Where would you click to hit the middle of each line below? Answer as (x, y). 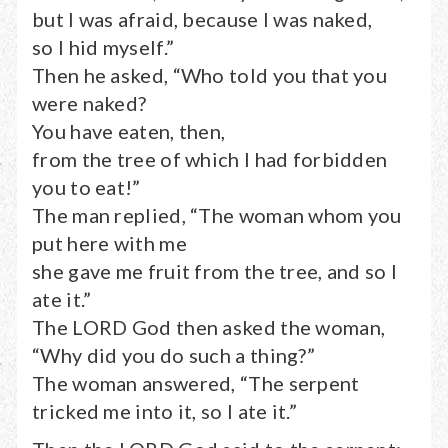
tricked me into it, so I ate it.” (164, 411)
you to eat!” (86, 187)
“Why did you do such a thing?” (173, 355)
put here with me (109, 243)
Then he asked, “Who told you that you (210, 75)
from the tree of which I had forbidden (210, 159)
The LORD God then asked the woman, (209, 327)
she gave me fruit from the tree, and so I (215, 271)
